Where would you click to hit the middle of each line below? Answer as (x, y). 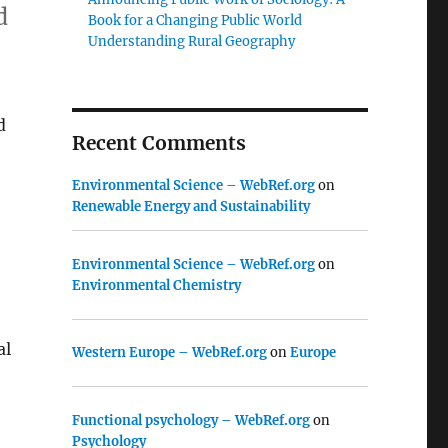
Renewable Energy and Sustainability (190, 206)
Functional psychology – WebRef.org (190, 420)
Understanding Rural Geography (192, 41)
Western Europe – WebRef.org (169, 353)
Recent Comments (158, 143)
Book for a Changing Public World (195, 20)
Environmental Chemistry (156, 285)
